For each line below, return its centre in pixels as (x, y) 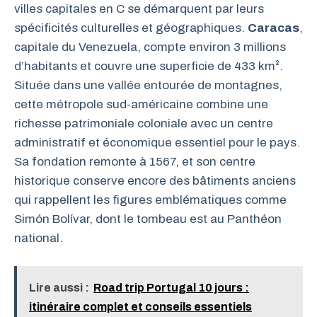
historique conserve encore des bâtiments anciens (155, 181)
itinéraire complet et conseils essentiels (140, 306)
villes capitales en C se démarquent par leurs (139, 9)
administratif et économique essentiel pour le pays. (157, 143)
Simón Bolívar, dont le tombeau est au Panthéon (148, 219)
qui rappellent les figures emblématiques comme (150, 200)
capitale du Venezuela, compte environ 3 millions (150, 47)
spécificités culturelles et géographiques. (131, 28)
